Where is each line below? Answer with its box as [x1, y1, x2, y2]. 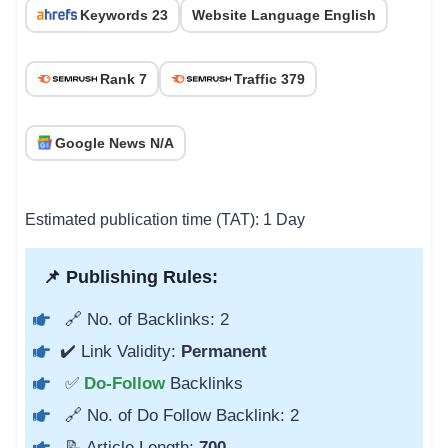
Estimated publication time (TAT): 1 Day [25, 210, 305, 228]
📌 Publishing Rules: [33, 266, 218, 287]
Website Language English [192, 6, 376, 23]
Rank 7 [100, 70, 147, 87]
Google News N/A [55, 134, 174, 151]
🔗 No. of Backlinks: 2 [60, 309, 229, 329]
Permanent [176, 341, 267, 361]
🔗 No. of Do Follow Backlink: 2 [60, 405, 299, 425]
